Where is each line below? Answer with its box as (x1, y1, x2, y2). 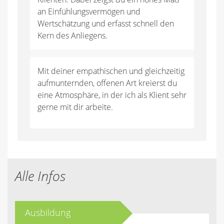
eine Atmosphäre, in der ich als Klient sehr (37, 89, 186, 100)
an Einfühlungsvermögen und (37, 6, 140, 17)
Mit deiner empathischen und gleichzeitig (37, 65, 184, 76)
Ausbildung (25, 206, 70, 218)
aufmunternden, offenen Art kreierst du (37, 77, 177, 88)
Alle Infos (15, 166, 65, 185)
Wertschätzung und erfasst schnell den (37, 18, 174, 29)
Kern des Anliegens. (37, 30, 107, 41)
